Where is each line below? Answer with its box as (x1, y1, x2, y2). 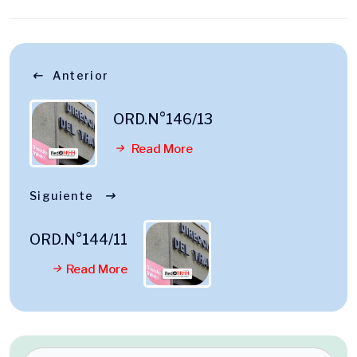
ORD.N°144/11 (29, 231, 127, 248)
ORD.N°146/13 (113, 111, 213, 127)
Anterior (53, 69, 109, 82)
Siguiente (29, 189, 94, 202)
